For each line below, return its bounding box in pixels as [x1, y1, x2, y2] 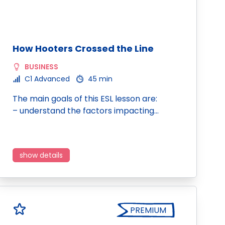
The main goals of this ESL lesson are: [13, 93, 157, 104]
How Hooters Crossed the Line [13, 42, 154, 55]
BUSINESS [25, 62, 58, 72]
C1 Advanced [25, 74, 70, 84]
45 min [88, 74, 113, 84]
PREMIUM [130, 204, 166, 216]
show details [20, 150, 63, 160]
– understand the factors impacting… [13, 105, 159, 117]
